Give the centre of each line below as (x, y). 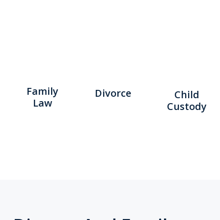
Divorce (113, 93)
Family (42, 91)
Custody (187, 107)
